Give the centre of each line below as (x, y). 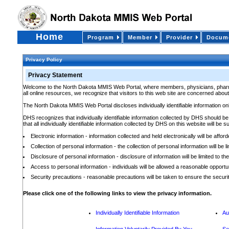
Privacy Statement (55, 75)
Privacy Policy (44, 60)
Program (100, 37)
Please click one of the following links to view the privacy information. (117, 193)
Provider (179, 37)
